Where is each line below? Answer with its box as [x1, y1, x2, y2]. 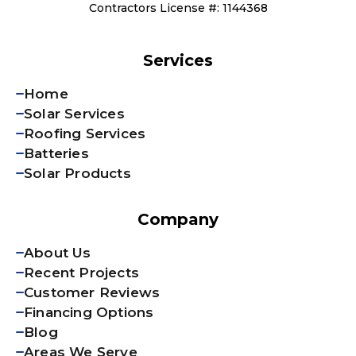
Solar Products [24, 164, 131, 181]
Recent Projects [24, 264, 139, 281]
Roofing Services [24, 125, 146, 141]
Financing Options [24, 304, 154, 320]
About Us [24, 244, 91, 261]
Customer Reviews [24, 284, 161, 300]
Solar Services [24, 105, 125, 122]
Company [137, 209, 219, 229]
